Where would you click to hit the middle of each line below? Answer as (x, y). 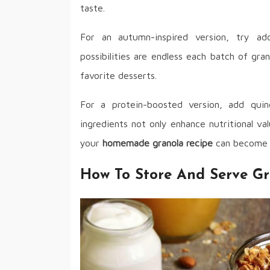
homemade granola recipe (158, 143)
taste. (93, 8)
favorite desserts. (118, 76)
